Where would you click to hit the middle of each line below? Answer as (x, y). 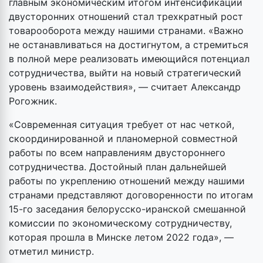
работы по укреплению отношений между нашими (127, 181)
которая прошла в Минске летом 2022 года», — (121, 237)
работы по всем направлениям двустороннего (117, 152)
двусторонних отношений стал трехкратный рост (126, 16)
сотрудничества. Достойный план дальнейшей (118, 166)
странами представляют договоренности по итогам (131, 195)
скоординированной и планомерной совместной (123, 138)
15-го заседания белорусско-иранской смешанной (127, 209)
